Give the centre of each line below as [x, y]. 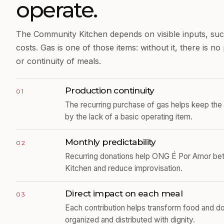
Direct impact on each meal [124, 193]
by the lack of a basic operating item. [129, 117]
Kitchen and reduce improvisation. [124, 168]
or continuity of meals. [58, 61]
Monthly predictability [110, 142]
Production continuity [110, 90]
